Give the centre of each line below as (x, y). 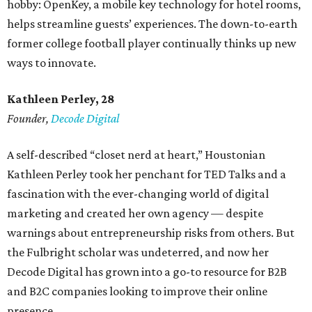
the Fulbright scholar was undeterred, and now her (138, 252)
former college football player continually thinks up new (151, 44)
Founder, (29, 119)
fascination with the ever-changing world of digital (138, 194)
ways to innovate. (52, 63)
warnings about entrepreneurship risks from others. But (151, 233)
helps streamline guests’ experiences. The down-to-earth (152, 24)
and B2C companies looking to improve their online (137, 291)
